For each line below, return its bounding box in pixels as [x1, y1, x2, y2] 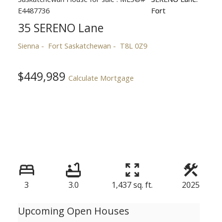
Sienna [17, 40, 39, 51]
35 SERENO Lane [17, 19, 104, 36]
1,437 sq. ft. [111, 179, 153, 191]
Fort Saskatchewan [48, 40, 111, 51]
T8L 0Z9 [119, 40, 147, 51]
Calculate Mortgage [68, 72, 134, 83]
